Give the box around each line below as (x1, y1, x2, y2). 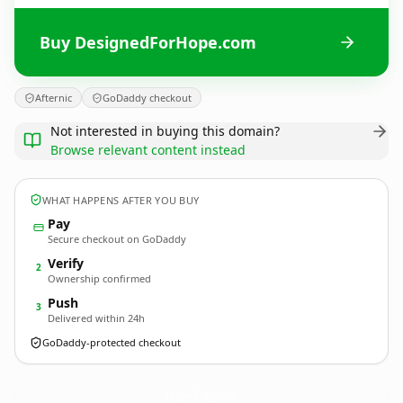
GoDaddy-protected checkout (42, 336, 181, 349)
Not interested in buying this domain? (50, 122, 280, 139)
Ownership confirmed (48, 272, 151, 285)
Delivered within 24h (48, 311, 145, 325)
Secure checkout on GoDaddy (48, 232, 186, 246)
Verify (48, 255, 84, 272)
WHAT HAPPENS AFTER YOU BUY (42, 193, 200, 207)
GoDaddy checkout (103, 91, 192, 104)
